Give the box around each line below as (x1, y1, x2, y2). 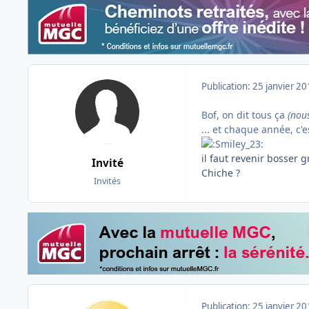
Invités (94, 175, 121, 187)
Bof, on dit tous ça (201, 108, 288, 122)
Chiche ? (201, 166, 240, 180)
